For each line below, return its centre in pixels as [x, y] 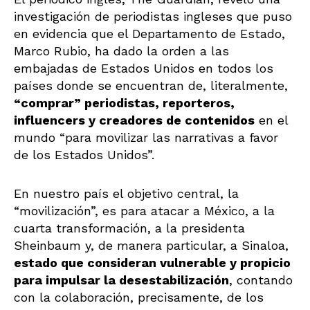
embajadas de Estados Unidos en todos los [144, 68]
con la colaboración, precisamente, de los [139, 298]
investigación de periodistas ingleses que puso [153, 16]
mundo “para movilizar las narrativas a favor [146, 137]
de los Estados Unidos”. [86, 154]
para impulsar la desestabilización [121, 280]
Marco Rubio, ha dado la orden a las [121, 51]
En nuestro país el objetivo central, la [126, 194]
